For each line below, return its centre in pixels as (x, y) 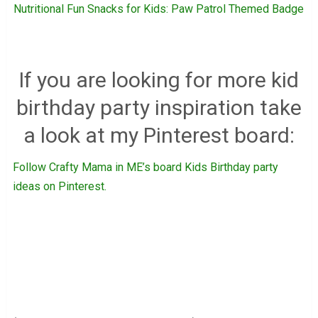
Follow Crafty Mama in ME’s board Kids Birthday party (145, 167)
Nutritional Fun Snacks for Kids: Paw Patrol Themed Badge (159, 9)
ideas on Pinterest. (59, 186)
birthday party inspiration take (159, 107)
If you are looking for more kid (159, 79)
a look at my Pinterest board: (159, 135)
